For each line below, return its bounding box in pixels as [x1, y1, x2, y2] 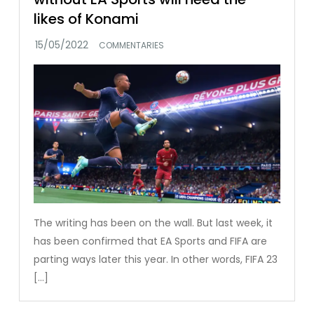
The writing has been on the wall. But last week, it [34, 215, 273, 230]
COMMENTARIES [99, 39, 165, 52]
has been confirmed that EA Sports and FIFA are [34, 233, 268, 248]
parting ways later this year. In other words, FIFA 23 [34, 252, 278, 266]
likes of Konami [34, 9, 139, 29]
